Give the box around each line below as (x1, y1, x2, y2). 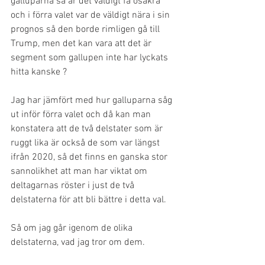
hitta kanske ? (11, 66, 67, 78)
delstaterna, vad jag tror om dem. (11, 237, 147, 248)
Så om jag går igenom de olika (11, 222, 135, 234)
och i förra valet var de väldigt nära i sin (11, 9, 172, 21)
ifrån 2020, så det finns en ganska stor (11, 151, 170, 163)
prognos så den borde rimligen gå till (11, 24, 162, 35)
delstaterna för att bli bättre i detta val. (11, 194, 169, 206)
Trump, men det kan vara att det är (11, 38, 154, 50)
